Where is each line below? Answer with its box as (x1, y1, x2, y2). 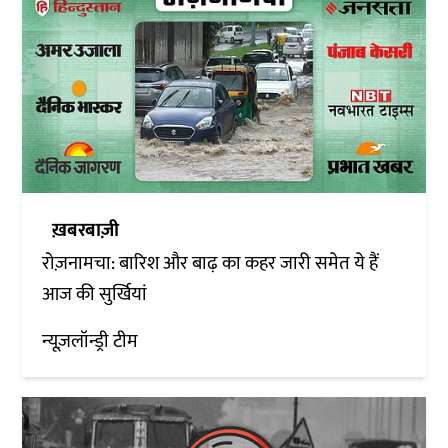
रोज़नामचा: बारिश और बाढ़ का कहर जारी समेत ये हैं (42, 247, 379, 279)
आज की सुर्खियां (42, 278, 148, 310)
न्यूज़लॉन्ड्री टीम (42, 325, 139, 357)
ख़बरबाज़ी (52, 214, 120, 246)
